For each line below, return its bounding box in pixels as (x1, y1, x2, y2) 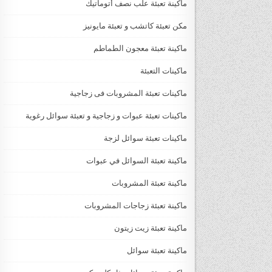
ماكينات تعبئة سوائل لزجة (104, 134, 187, 143)
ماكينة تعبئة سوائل (127, 246, 187, 256)
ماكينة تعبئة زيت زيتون (114, 223, 187, 233)
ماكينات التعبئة (140, 66, 187, 76)
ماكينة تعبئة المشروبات (112, 178, 187, 188)
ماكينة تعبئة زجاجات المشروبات (84, 201, 187, 211)
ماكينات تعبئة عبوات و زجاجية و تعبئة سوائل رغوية (25, 111, 187, 121)
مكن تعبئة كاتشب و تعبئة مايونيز (83, 21, 187, 31)
